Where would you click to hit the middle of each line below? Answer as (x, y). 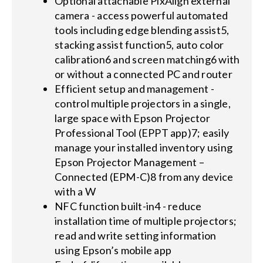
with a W (75, 191)
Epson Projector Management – (129, 162)
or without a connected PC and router (144, 74)
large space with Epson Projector (132, 118)
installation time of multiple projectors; (146, 220)
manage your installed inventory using (144, 147)
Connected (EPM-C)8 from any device (144, 176)
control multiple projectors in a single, (143, 103)
